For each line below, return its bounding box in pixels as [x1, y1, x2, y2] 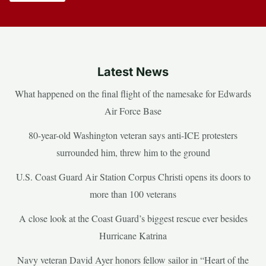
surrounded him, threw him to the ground [56, 146, 210, 159]
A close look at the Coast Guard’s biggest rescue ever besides [18, 212, 248, 225]
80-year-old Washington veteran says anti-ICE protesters [28, 129, 237, 142]
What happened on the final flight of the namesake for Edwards [15, 87, 251, 100]
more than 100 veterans [90, 188, 176, 201]
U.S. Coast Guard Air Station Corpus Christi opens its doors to [15, 170, 251, 183]
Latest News [97, 65, 169, 80]
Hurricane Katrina [99, 229, 167, 242]
